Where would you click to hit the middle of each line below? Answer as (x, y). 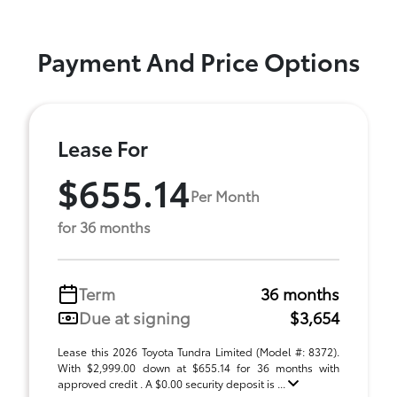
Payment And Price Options (198, 60)
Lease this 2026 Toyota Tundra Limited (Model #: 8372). (198, 351)
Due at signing (135, 317)
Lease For (103, 148)
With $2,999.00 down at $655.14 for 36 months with (198, 367)
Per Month (225, 195)
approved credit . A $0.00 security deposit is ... (173, 383)
